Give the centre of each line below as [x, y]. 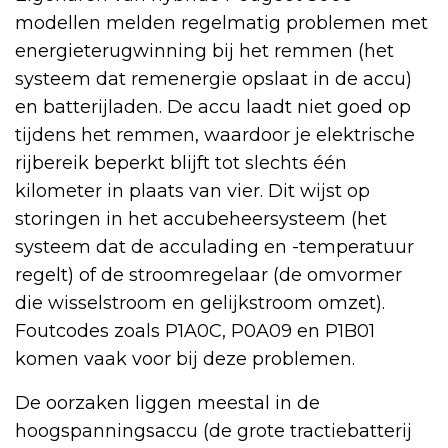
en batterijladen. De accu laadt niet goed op [213, 106]
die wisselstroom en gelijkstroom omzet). [200, 302]
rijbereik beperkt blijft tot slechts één [181, 162]
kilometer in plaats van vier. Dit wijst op [192, 190]
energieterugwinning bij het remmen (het [204, 50]
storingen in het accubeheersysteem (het [201, 218]
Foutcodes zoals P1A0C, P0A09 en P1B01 [195, 330]
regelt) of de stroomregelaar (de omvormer [208, 274]
